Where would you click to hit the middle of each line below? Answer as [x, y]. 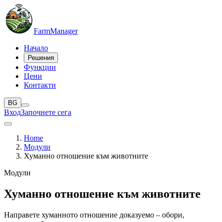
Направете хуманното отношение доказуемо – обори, [94, 215]
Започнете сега [46, 112]
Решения [41, 58]
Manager [64, 31]
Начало [36, 48]
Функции [40, 67]
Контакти [40, 85]
